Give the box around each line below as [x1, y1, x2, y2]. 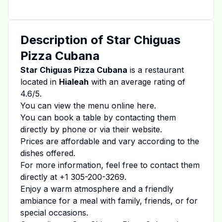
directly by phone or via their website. [20, 124, 162, 134]
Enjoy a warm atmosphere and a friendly [20, 184, 173, 194]
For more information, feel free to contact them [20, 160, 200, 170]
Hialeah [59, 77, 89, 87]
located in [20, 77, 56, 87]
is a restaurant [127, 65, 184, 75]
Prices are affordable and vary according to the [20, 136, 199, 146]
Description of [20, 33, 106, 47]
